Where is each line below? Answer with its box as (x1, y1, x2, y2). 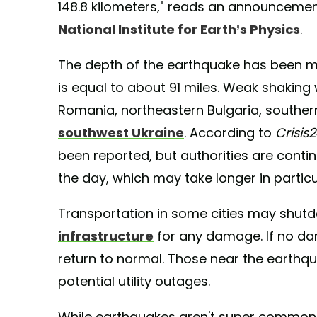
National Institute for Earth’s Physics (58, 21, 300, 39)
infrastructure (58, 227, 154, 246)
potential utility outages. (58, 272, 210, 291)
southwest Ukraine (58, 124, 184, 142)
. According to (184, 124, 275, 142)
